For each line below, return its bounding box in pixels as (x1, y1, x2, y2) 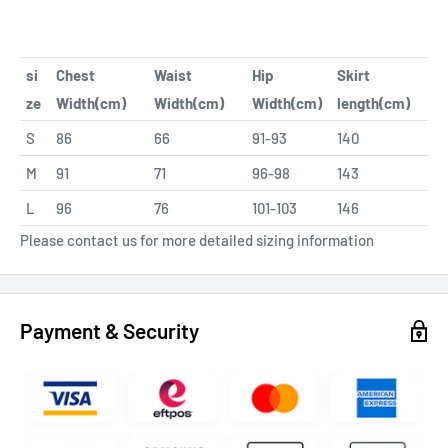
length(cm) (337, 94, 410, 113)
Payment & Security (20, 318, 199, 344)
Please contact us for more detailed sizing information (20, 231, 374, 250)
